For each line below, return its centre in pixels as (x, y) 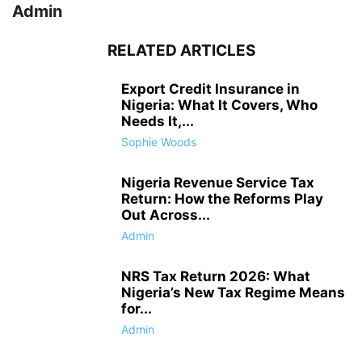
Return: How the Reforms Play (222, 199)
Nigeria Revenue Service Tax (218, 183)
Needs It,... (158, 122)
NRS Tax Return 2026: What (216, 277)
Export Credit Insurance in (210, 89)
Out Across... (166, 215)
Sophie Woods (159, 142)
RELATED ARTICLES (181, 51)
